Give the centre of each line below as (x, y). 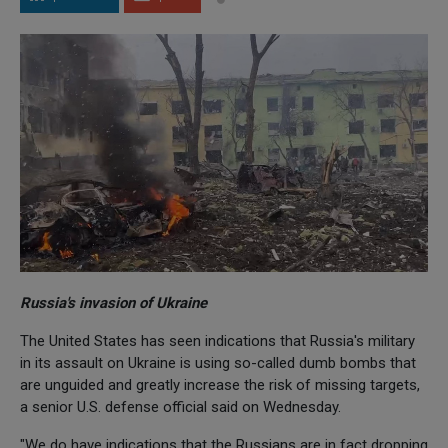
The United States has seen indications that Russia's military (217, 340)
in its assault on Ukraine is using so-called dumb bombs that (218, 362)
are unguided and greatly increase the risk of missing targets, (220, 384)
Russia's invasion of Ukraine (113, 302)
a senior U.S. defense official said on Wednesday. (180, 406)
